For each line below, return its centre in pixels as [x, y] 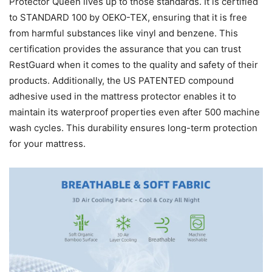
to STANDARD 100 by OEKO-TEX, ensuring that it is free [128, 17]
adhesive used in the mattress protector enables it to [123, 96]
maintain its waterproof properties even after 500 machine [134, 112]
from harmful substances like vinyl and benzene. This [124, 33]
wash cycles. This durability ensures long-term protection [133, 127]
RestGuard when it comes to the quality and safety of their [134, 64]
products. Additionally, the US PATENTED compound [121, 80]
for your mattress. [47, 143]
